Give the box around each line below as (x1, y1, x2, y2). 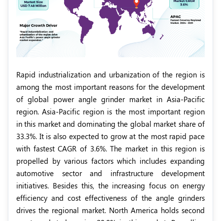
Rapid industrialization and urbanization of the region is (16, 70, 205, 80)
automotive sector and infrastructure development (16, 168, 205, 179)
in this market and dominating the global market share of (16, 119, 205, 129)
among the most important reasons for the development (16, 82, 205, 92)
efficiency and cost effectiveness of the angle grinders (16, 193, 205, 203)
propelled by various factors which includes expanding (16, 156, 205, 166)
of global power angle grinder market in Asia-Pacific (16, 94, 205, 105)
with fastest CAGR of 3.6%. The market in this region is (16, 144, 205, 154)
